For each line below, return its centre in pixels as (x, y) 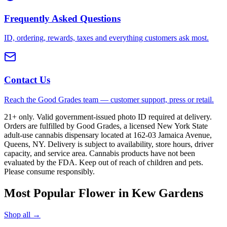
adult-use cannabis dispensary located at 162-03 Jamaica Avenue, (108, 135)
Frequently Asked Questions (62, 18)
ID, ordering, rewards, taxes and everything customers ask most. (106, 38)
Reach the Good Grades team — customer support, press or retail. (109, 99)
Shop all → (22, 214)
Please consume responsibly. (49, 171)
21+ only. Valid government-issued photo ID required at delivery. (108, 117)
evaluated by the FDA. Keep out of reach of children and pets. (104, 162)
